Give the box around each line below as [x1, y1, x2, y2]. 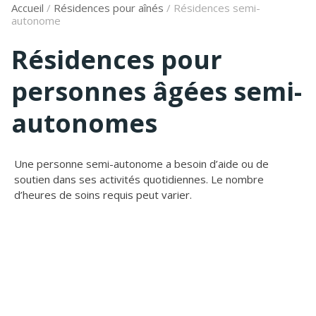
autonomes [11, 106, 157, 140]
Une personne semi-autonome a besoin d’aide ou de [14, 157, 269, 171]
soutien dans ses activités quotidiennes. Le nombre [14, 172, 264, 186]
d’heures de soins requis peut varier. [14, 188, 192, 202]
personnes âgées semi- [11, 74, 302, 109]
